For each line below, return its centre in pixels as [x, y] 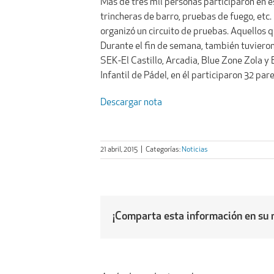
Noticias [195, 150]
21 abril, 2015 [119, 150]
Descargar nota [131, 102]
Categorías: [164, 150]
